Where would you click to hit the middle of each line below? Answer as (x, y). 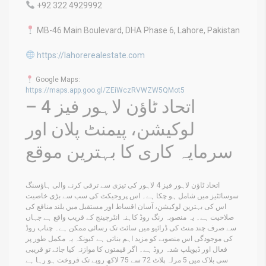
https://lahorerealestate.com (91, 55)
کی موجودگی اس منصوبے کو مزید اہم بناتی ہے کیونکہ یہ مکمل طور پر (129, 238)
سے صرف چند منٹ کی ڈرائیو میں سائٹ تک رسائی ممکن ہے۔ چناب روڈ (131, 228)
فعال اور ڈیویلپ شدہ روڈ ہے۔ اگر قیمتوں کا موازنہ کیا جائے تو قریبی (126, 249)
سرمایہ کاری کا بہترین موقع (129, 151)
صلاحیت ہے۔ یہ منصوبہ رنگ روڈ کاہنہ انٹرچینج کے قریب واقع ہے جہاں (130, 217)
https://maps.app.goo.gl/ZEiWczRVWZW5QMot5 (105, 90)
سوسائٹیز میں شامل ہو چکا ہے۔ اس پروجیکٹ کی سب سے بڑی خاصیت (132, 196)
